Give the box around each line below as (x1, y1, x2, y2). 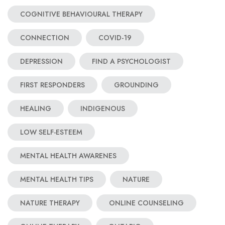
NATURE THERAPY (20, 198, 80, 208)
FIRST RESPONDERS (20, 80, 85, 90)
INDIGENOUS (80, 103, 125, 114)
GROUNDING (114, 80, 159, 90)
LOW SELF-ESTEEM (20, 127, 82, 138)
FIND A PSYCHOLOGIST (92, 56, 171, 67)
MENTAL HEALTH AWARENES (20, 151, 117, 161)
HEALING (20, 103, 51, 114)
